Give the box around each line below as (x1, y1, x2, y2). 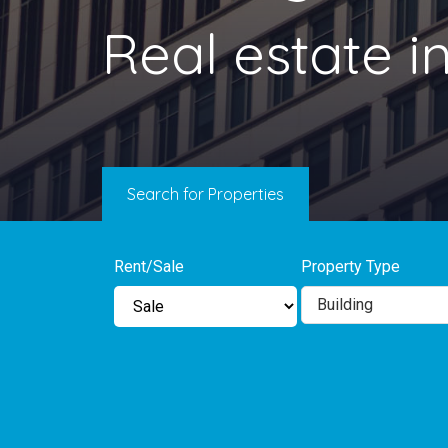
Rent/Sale (114, 257, 184, 276)
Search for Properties (127, 184, 284, 204)
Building (316, 295, 373, 314)
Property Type (300, 257, 400, 276)
